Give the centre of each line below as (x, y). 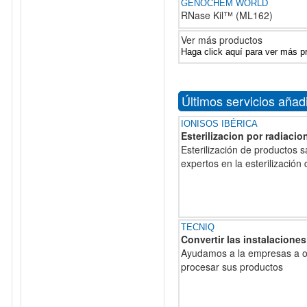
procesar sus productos (232, 267)
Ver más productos (222, 40)
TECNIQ (198, 227)
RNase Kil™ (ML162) (227, 15)
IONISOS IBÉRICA (219, 124)
